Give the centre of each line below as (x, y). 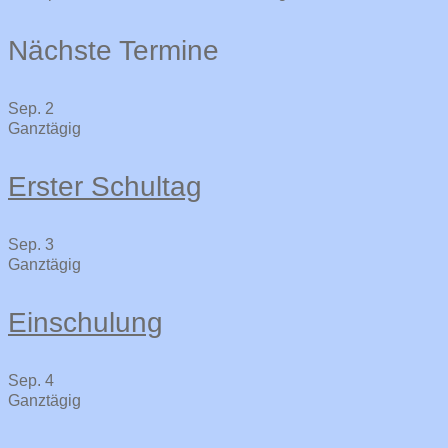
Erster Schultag (105, 186)
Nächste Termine (113, 50)
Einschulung (85, 322)
